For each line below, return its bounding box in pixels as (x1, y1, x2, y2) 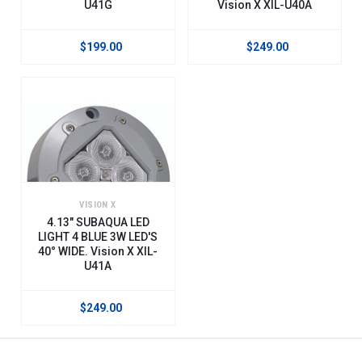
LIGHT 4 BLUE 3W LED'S (38, 229, 158, 243)
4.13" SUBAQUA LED (46, 215, 149, 229)
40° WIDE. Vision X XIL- (38, 244, 158, 258)
